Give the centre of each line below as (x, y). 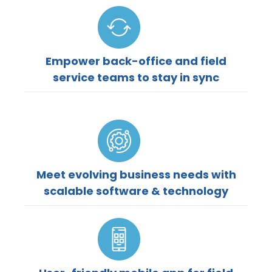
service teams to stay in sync (136, 77)
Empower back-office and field (136, 61)
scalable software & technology (136, 191)
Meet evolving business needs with (136, 174)
